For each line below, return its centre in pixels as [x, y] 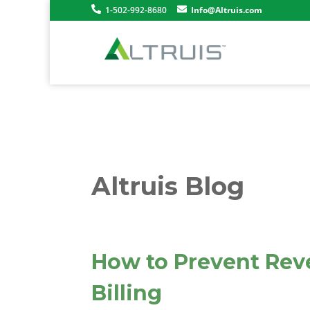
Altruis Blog [168, 186]
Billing [127, 293]
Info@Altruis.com [227, 10]
